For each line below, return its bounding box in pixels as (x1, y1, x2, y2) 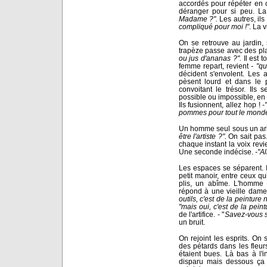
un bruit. (178, 218, 205, 226)
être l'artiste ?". (178, 132, 226, 140)
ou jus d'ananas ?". (178, 54, 241, 62)
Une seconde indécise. (178, 147, 253, 156)
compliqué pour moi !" (178, 22, 249, 30)
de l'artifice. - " (178, 210, 225, 218)
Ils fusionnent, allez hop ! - (178, 100, 265, 108)
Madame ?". (178, 14, 220, 23)
